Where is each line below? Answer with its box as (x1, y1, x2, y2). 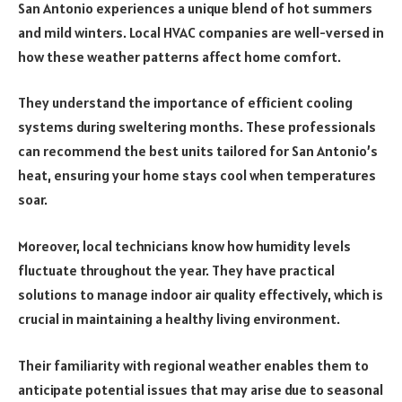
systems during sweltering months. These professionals (18, 118, 376, 136)
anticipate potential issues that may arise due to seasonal (18, 380, 383, 398)
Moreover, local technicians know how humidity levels (18, 236, 351, 255)
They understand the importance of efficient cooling (18, 93, 353, 112)
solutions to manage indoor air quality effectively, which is (18, 284, 383, 303)
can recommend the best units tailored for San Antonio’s (18, 142, 378, 161)
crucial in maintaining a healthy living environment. (18, 309, 340, 328)
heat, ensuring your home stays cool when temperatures (18, 166, 376, 185)
